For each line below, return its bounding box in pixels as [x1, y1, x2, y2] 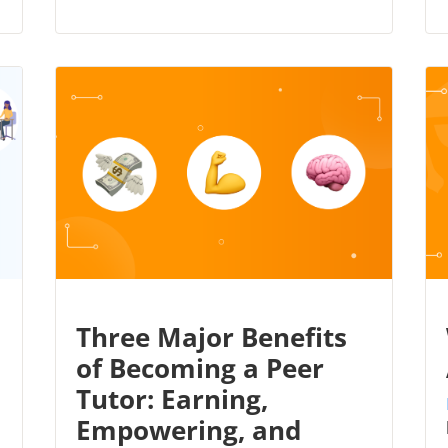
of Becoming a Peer [76, 349, 324, 386]
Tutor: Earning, [76, 380, 268, 417]
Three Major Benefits [76, 318, 347, 355]
